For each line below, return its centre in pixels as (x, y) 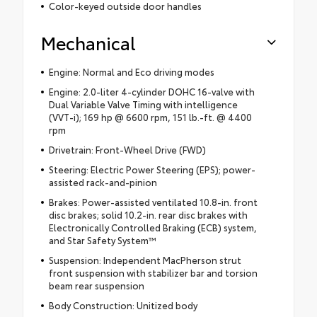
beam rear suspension (96, 286)
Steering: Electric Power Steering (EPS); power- (152, 169)
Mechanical (88, 42)
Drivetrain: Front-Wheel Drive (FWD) (127, 150)
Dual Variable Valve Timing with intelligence (143, 104)
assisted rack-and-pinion (103, 182)
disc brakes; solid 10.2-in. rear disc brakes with (148, 215)
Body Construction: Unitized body (123, 305)
